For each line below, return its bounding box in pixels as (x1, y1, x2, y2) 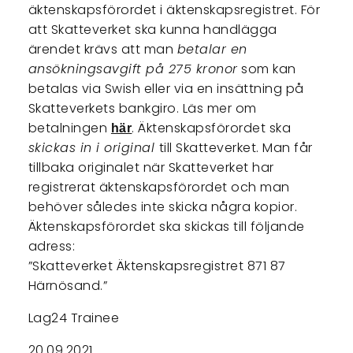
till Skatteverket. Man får (158, 139, 313, 158)
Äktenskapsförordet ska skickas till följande (28, 217, 305, 236)
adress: (28, 237, 76, 256)
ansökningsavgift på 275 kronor (28, 60, 238, 79)
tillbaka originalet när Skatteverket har (28, 158, 274, 177)
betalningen (28, 119, 111, 138)
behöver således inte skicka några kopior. (28, 198, 298, 217)
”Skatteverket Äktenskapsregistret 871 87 (28, 257, 286, 276)
